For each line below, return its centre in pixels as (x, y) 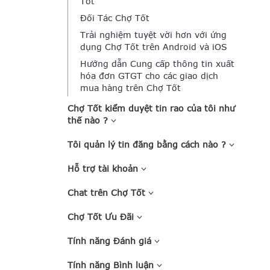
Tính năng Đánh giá (111, 241)
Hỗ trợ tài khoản (104, 168)
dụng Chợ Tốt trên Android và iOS (154, 47)
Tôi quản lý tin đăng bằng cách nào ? (148, 144)
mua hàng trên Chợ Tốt (130, 88)
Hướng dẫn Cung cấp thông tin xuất (157, 64)
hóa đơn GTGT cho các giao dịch (149, 76)
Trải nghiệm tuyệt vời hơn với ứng (153, 35)
